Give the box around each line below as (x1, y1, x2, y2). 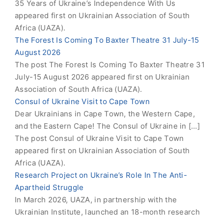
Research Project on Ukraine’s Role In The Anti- (15, 170, 188, 180)
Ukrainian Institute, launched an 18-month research (15, 207, 200, 217)
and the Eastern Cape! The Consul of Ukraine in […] (15, 121, 200, 131)
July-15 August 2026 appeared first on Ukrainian (15, 72, 190, 82)
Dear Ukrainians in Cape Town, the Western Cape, (15, 109, 195, 118)
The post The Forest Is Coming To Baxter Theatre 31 (15, 60, 205, 69)
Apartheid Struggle (15, 183, 84, 192)
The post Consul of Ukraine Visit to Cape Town (15, 134, 184, 143)
